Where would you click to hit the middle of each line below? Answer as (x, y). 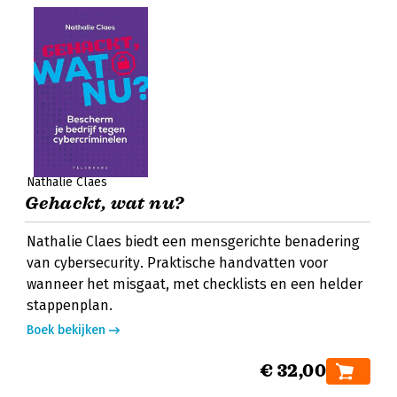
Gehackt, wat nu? (105, 203)
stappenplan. (70, 305)
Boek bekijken (66, 330)
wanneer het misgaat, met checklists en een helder (195, 284)
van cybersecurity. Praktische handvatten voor (177, 263)
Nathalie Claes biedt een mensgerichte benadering (193, 241)
